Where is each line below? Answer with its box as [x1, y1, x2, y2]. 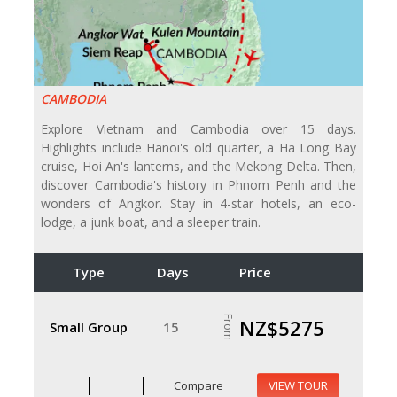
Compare [171, 377, 224, 393]
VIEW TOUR [269, 378, 328, 394]
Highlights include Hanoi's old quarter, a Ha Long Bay [41, 139, 356, 157]
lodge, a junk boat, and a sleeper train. [41, 214, 261, 231]
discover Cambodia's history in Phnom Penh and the [41, 176, 356, 194]
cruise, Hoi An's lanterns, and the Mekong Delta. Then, [41, 158, 356, 175]
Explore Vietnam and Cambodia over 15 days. [41, 121, 356, 138]
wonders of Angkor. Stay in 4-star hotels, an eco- [41, 195, 356, 213]
